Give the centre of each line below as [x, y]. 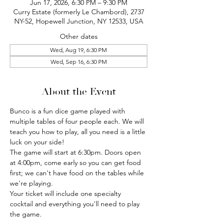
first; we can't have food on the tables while [78, 173]
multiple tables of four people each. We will [78, 121]
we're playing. [31, 183]
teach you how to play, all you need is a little [79, 132]
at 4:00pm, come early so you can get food [76, 163]
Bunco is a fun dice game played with [69, 111]
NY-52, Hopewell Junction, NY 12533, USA [79, 21]
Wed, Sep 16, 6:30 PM [79, 62]
